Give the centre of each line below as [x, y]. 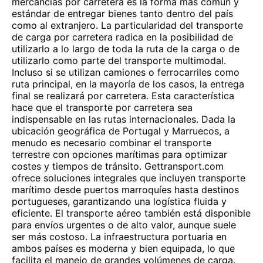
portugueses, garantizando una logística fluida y [119, 201]
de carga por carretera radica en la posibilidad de [122, 37]
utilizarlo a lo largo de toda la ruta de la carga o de [126, 49]
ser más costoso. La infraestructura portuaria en [119, 237]
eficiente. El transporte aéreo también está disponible [131, 213]
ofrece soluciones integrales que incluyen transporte [129, 178]
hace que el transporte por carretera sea [102, 107]
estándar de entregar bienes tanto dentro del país [122, 14]
